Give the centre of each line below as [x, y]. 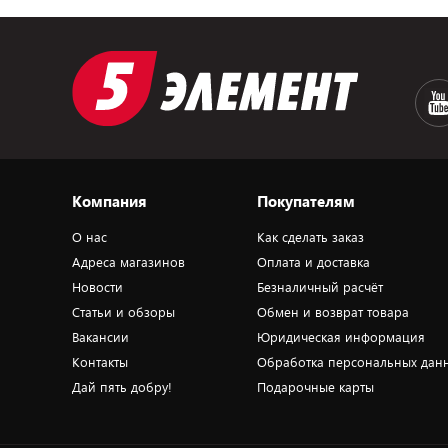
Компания [109, 201]
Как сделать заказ [311, 237]
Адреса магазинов [128, 262]
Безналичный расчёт [320, 287]
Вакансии [100, 337]
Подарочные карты [316, 387]
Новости [97, 287]
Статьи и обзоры [123, 312]
